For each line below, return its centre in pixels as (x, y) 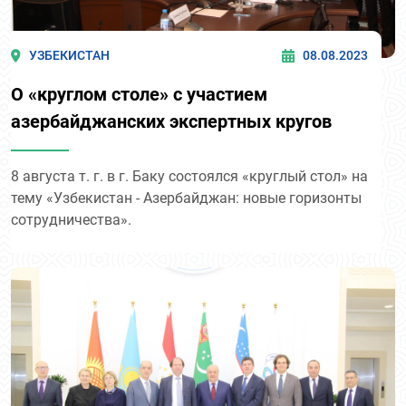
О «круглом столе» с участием (139, 94)
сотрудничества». (71, 219)
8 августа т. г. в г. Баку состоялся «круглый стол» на (189, 176)
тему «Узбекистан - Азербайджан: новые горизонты (186, 198)
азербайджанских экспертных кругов (171, 121)
